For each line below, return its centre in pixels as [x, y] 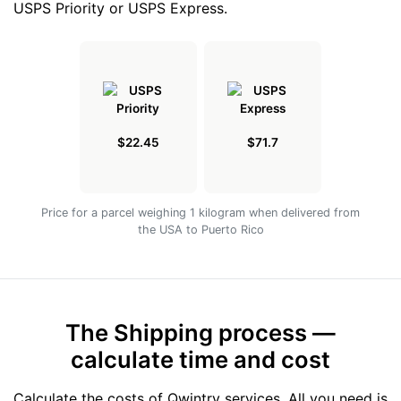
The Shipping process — [200, 333]
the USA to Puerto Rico [200, 230]
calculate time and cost [200, 360]
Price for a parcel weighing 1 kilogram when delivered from [200, 213]
